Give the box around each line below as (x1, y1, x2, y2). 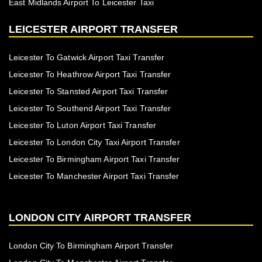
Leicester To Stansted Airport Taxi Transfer (9, 87, 168, 96)
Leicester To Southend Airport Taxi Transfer (9, 104, 171, 113)
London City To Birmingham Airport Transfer (9, 240, 174, 250)
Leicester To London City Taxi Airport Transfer (9, 137, 180, 147)
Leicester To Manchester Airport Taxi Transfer (9, 171, 180, 181)
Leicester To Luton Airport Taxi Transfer (9, 120, 156, 130)
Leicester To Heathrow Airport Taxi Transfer (9, 70, 171, 80)
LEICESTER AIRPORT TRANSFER (9, 23, 178, 36)
